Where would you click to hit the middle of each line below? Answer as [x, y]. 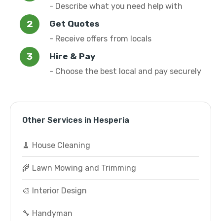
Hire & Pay [73, 56]
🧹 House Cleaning [56, 145]
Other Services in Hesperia [76, 120]
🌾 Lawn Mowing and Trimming [79, 168]
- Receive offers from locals [100, 39]
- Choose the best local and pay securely [125, 71]
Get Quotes [74, 24]
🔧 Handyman [47, 213]
